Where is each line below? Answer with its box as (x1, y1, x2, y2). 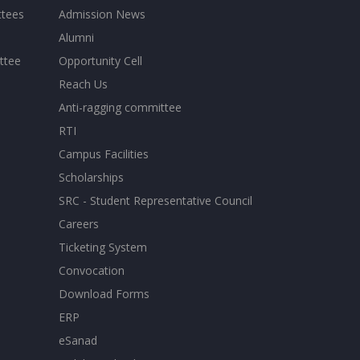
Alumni (59, 30, 94, 45)
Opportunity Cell (59, 53, 142, 68)
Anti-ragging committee (59, 100, 182, 115)
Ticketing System (59, 239, 147, 255)
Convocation (59, 263, 125, 278)
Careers (59, 216, 99, 231)
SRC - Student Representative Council (59, 193, 252, 208)
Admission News (59, 6, 145, 22)
